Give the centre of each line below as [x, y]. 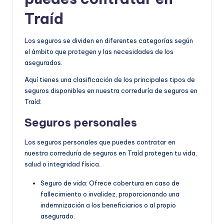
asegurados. [43, 62]
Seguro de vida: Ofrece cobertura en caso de [110, 183]
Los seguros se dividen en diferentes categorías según [109, 40]
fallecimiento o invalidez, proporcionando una [110, 194]
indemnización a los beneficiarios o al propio [108, 205]
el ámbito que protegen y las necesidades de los [99, 51]
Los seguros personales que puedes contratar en [100, 142]
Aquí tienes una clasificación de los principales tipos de [110, 79]
